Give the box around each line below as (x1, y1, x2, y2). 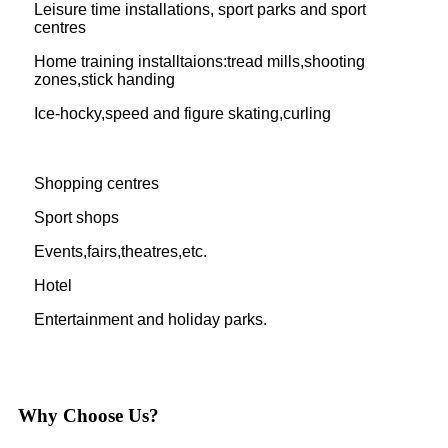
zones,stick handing (34, 70, 175, 88)
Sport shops (34, 208, 119, 226)
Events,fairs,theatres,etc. (34, 242, 207, 260)
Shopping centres (34, 174, 159, 192)
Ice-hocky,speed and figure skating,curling (34, 104, 331, 122)
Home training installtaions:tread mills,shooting (34, 52, 365, 70)
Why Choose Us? (18, 404, 159, 426)
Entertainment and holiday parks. (34, 310, 267, 328)
